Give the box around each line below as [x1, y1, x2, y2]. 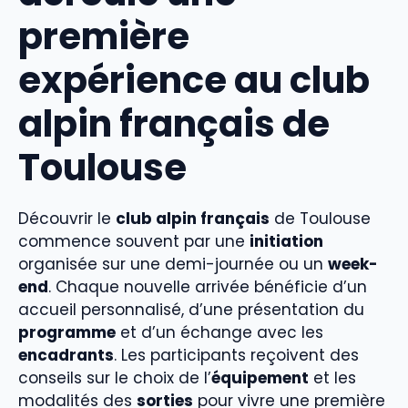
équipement [211, 366, 309, 389]
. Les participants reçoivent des [114, 343, 359, 366]
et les [309, 366, 356, 389]
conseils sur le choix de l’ [18, 366, 211, 389]
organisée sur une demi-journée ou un [18, 252, 328, 275]
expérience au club [18, 54, 370, 106]
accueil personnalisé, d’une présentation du [18, 298, 364, 321]
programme [18, 321, 116, 343]
